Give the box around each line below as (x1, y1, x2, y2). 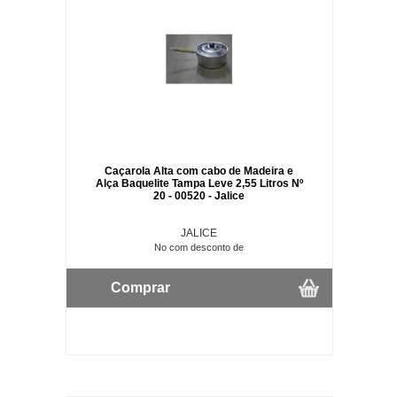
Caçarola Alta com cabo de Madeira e (105, 164, 294, 177)
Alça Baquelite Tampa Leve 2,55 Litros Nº (95, 176, 303, 190)
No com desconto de (154, 241, 245, 253)
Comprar (110, 279, 170, 295)
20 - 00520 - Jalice (153, 189, 245, 202)
